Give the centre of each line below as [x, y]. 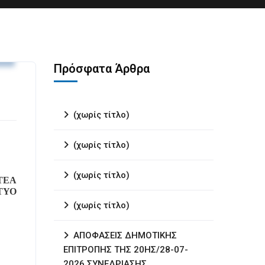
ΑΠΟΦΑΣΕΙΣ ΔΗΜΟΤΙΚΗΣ [125, 235]
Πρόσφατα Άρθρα [102, 69]
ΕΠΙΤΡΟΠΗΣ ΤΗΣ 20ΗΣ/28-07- [126, 250]
